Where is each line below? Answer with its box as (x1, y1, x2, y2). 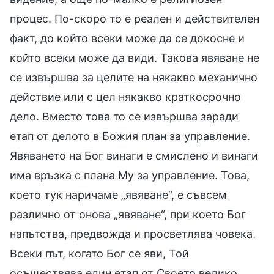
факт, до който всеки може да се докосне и (10, 31, 245, 45)
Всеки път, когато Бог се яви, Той (10, 246, 189, 260)
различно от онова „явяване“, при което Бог (10, 207, 246, 221)
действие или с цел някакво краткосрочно (10, 90, 241, 103)
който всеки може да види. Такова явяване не (10, 51, 259, 64)
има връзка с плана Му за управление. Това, (10, 168, 250, 182)
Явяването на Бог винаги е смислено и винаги (10, 149, 258, 162)
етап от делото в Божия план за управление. (10, 129, 250, 143)
